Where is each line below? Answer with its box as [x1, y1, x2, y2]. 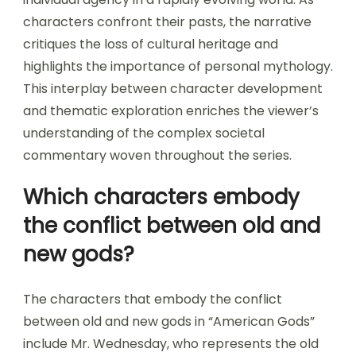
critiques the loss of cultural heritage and [23, 34, 278, 53]
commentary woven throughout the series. [23, 145, 292, 164]
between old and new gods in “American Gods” [23, 311, 315, 331]
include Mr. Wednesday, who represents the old [23, 334, 319, 353]
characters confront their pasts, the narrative [23, 12, 311, 31]
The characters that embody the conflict [23, 289, 282, 308]
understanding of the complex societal [23, 123, 265, 142]
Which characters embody [23, 182, 300, 211]
